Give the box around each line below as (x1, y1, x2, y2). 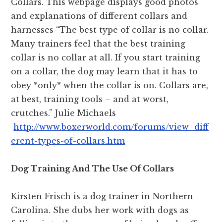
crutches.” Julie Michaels (11, 108, 116, 118)
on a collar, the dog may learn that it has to (11, 66, 198, 76)
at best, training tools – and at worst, (11, 94, 169, 104)
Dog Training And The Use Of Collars (11, 163, 174, 173)
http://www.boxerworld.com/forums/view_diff (13, 121, 209, 132)
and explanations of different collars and (11, 10, 188, 21)
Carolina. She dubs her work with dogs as (11, 205, 189, 215)
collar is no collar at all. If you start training (11, 52, 201, 62)
